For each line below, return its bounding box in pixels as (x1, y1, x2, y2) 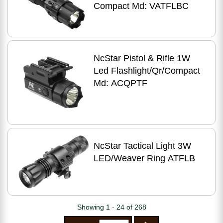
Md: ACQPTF (93, 78, 147, 88)
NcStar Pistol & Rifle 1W (93, 53, 190, 63)
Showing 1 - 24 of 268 (77, 203, 146, 212)
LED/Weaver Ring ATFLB (93, 153, 195, 163)
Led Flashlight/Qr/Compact (93, 65, 200, 76)
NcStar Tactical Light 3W (93, 140, 191, 151)
